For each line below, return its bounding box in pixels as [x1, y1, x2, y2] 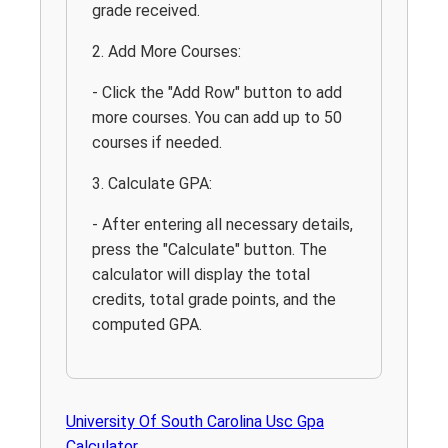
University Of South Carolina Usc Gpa [66, 411, 324, 431]
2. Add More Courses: [92, 41, 241, 61]
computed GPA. [92, 314, 202, 334]
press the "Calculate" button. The [92, 239, 327, 259]
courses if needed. [92, 132, 222, 152]
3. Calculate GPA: [92, 173, 212, 193]
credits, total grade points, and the [92, 289, 336, 309]
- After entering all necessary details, [92, 214, 353, 234]
